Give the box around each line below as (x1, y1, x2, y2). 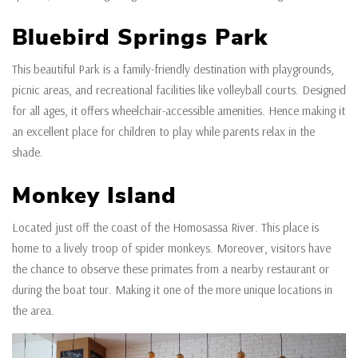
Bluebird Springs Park (12, 22, 268, 54)
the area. (12, 303, 58, 319)
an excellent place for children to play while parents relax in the (12, 124, 315, 140)
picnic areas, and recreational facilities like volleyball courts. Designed (12, 82, 346, 98)
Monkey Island (12, 181, 177, 212)
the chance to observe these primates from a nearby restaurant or (12, 261, 329, 277)
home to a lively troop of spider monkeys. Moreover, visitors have (12, 241, 331, 257)
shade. (12, 145, 43, 161)
